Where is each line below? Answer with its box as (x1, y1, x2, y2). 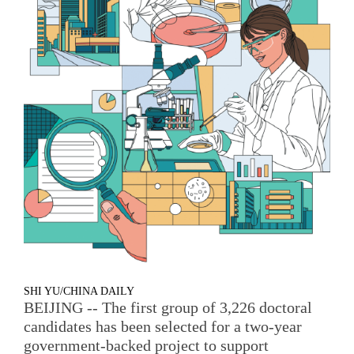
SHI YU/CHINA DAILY (24, 284, 134, 297)
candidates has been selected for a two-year (24, 317, 302, 335)
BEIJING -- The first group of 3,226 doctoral (24, 298, 312, 316)
